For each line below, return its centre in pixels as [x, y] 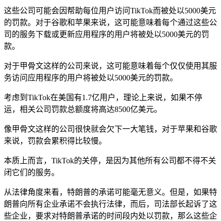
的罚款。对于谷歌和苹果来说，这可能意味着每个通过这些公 [110, 22]
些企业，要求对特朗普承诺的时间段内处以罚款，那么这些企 [110, 216]
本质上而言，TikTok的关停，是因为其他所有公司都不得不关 [110, 160]
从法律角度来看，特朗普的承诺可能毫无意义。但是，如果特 [110, 192]
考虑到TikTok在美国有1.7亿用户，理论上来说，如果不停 [103, 97]
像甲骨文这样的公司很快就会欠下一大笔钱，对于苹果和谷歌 [110, 129]
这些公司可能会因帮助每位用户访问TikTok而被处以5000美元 [110, 10]
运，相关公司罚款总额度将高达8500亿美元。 [83, 109]
